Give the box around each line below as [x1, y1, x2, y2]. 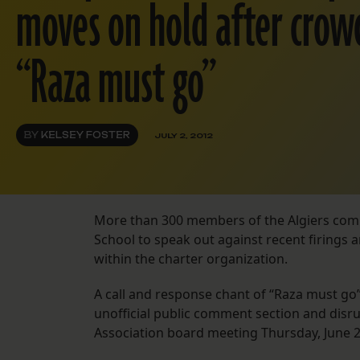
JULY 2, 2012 [154, 130, 213, 140]
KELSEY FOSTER [41, 129, 130, 141]
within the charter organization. [94, 250, 288, 268]
